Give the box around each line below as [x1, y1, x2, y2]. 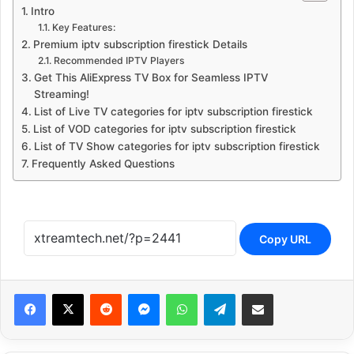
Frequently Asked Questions [31, 156, 175, 170]
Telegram [235, 286, 280, 299]
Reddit [121, 286, 153, 299]
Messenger [159, 286, 215, 299]
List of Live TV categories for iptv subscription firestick [33, 104, 313, 118]
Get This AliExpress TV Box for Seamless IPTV [33, 70, 268, 84]
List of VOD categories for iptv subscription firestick [32, 122, 296, 135]
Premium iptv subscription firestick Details [32, 37, 247, 51]
